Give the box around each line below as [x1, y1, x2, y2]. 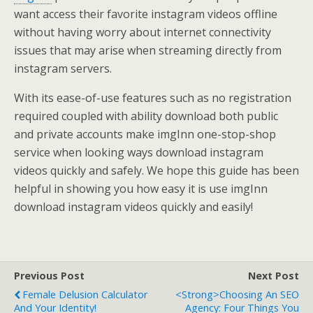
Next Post [248, 269, 299, 283]
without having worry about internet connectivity [14, 24, 271, 41]
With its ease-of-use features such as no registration [14, 90, 291, 106]
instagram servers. [14, 61, 112, 77]
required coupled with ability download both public [14, 108, 278, 124]
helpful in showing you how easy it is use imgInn [14, 181, 268, 197]
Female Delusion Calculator [22, 288, 147, 302]
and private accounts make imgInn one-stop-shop [14, 126, 276, 143]
